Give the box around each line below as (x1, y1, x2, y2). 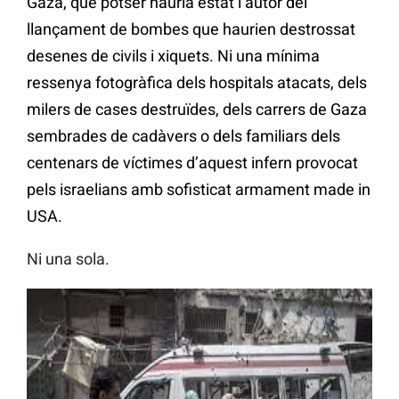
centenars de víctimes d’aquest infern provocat (27, 152, 358, 172)
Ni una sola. (27, 248, 110, 268)
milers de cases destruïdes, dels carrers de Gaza (27, 99, 367, 118)
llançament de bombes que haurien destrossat (27, 19, 355, 38)
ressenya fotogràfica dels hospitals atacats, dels (27, 72, 367, 92)
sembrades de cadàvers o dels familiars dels (27, 126, 340, 145)
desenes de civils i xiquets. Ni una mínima (27, 45, 320, 65)
